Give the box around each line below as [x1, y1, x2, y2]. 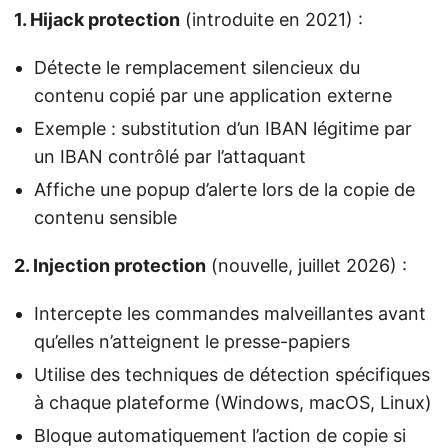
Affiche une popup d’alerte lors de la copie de [34, 179, 415, 201]
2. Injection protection [14, 255, 206, 277]
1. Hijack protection [14, 9, 180, 31]
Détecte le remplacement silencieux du [34, 57, 360, 79]
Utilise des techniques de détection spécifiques [34, 364, 430, 386]
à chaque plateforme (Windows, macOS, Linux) [34, 392, 432, 414]
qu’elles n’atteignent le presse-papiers [34, 331, 350, 353]
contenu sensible [34, 207, 177, 229]
